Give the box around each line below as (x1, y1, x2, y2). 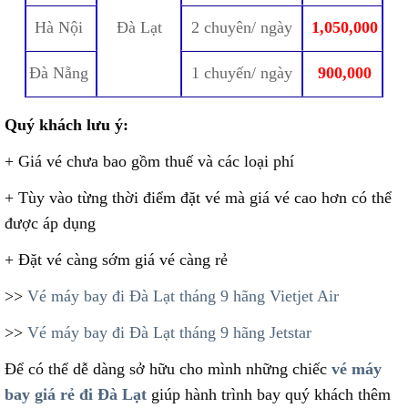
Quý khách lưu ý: (5, 116, 133, 135)
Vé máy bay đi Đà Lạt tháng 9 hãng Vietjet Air (27, 287, 339, 306)
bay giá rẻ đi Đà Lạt (5, 385, 147, 404)
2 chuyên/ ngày (191, 18, 292, 37)
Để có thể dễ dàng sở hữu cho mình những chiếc (5, 360, 331, 379)
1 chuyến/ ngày (191, 64, 292, 83)
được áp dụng (5, 214, 96, 233)
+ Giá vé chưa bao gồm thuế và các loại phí (5, 152, 294, 171)
